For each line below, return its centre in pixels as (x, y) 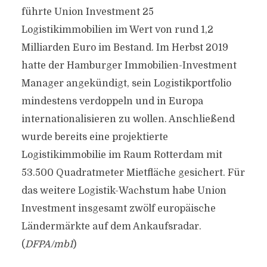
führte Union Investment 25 (87, 12)
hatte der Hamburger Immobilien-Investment (129, 66)
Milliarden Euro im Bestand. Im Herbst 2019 (125, 48)
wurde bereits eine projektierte (94, 137)
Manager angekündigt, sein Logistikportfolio (126, 83)
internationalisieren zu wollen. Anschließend (128, 119)
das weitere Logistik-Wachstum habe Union (124, 191)
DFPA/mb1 (49, 244)
